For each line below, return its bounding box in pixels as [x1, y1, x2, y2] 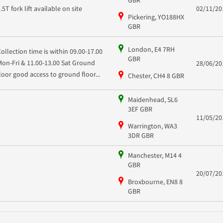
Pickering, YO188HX [127, 12, 184, 21]
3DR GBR [127, 130, 154, 140]
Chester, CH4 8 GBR [127, 71, 184, 81]
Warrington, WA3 [127, 121, 177, 130]
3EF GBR [127, 104, 152, 113]
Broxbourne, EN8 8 [127, 177, 183, 186]
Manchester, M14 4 [127, 150, 182, 160]
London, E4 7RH [127, 45, 175, 54]
